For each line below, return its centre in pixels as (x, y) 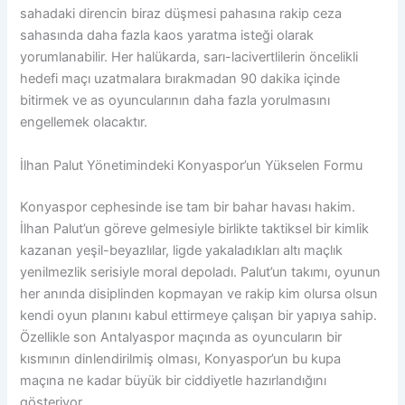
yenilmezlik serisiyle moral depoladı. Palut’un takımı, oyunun (201, 272)
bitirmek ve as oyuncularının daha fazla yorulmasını (175, 101)
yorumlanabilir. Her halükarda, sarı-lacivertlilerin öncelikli (189, 57)
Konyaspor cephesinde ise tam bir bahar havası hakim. (188, 207)
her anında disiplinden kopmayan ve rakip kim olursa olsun (199, 293)
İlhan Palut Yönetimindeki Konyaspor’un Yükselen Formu (192, 165)
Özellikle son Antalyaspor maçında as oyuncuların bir (181, 337)
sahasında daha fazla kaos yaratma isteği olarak (167, 36)
